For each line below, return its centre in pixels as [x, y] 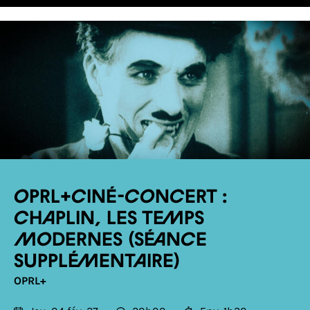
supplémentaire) [97, 262]
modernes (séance [110, 240]
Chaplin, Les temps [109, 219]
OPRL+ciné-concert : [120, 197]
